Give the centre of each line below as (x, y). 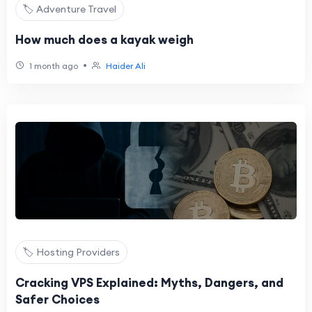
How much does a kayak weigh (104, 40)
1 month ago (53, 66)
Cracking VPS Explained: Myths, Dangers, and (149, 283)
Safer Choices (57, 299)
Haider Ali (126, 66)
